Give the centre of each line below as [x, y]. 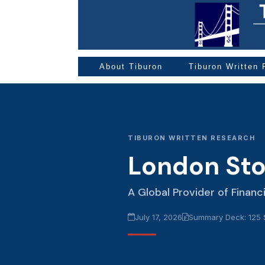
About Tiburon [131, 67]
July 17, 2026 [159, 217]
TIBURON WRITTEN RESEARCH [191, 138]
